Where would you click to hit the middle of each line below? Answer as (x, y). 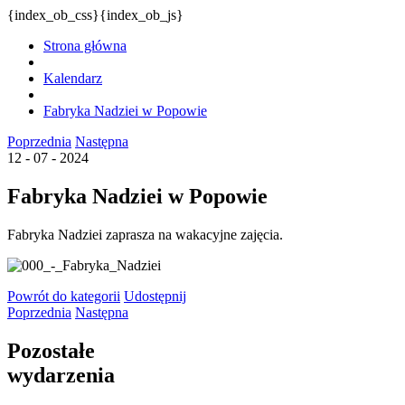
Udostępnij (155, 296)
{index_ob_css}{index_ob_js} (95, 15)
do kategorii (86, 296)
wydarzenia (61, 375)
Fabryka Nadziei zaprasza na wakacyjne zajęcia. (145, 234)
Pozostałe (51, 350)
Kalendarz (73, 78)
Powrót (30, 296)
